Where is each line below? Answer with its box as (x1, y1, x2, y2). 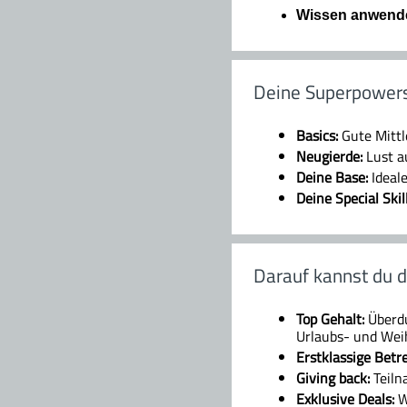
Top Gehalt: (296, 307, 364, 330)
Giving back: (296, 366, 370, 389)
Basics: (296, 124, 342, 146)
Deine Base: (296, 165, 372, 188)
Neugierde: (296, 144, 362, 167)
